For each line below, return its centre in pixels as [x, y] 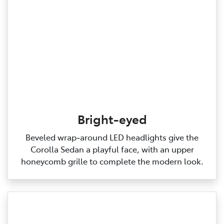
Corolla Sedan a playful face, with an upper [112, 149]
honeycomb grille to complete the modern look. [112, 161]
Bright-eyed [112, 118]
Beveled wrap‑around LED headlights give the [112, 137]
